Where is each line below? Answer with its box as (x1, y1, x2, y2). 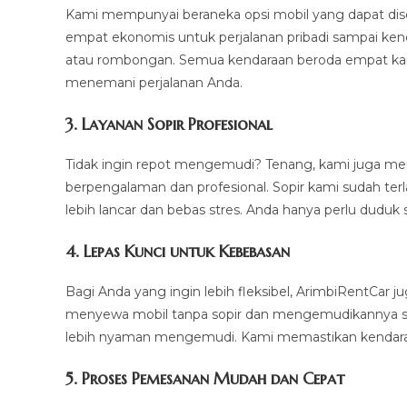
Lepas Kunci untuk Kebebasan (84, 241, 290, 262)
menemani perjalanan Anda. (65, 74, 243, 91)
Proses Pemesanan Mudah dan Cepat (82, 368, 344, 389)
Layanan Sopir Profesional (82, 114, 273, 134)
